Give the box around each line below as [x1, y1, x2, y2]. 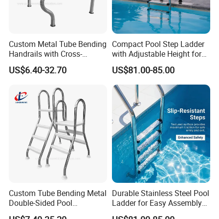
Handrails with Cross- [9, 48, 83, 60]
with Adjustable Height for [111, 48, 201, 60]
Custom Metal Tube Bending [9, 39, 107, 50]
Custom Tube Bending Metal [9, 188, 107, 199]
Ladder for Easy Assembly [111, 197, 202, 209]
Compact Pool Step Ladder [111, 39, 204, 50]
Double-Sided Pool [9, 197, 73, 209]
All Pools [111, 58, 142, 69]
